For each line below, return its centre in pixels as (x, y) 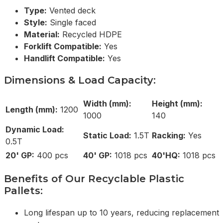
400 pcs (51, 156)
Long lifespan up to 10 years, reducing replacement (121, 213)
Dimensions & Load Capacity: (80, 80)
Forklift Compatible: (63, 47)
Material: (42, 35)
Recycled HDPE (91, 35)
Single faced (72, 23)
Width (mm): (107, 104)
